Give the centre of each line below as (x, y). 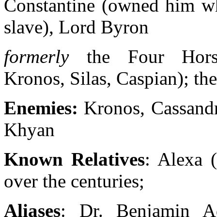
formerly (36, 56)
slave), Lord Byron (76, 27)
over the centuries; (74, 181)
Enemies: (44, 108)
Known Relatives (75, 159)
